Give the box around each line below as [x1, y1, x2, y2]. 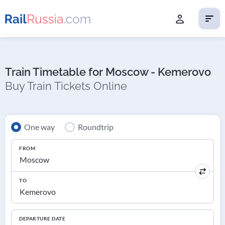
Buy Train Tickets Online [5, 79, 127, 92]
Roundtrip [78, 122, 114, 132]
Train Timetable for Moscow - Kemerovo [5, 65, 211, 78]
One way [24, 122, 55, 132]
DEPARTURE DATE [19, 215, 65, 222]
